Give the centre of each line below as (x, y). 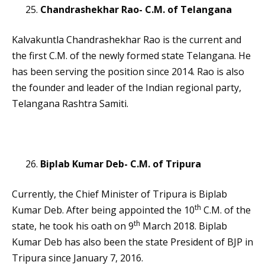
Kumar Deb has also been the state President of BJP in (132, 242)
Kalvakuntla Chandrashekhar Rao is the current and (127, 40)
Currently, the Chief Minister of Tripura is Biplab (119, 194)
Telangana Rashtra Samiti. (70, 104)
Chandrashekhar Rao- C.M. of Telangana (136, 10)
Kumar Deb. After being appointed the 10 (103, 210)
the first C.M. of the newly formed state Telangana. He (131, 56)
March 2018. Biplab (184, 226)
